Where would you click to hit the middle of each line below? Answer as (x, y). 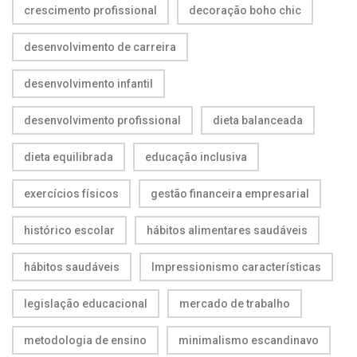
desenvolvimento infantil (88, 83)
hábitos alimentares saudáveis (227, 230)
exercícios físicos (71, 193)
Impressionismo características (236, 267)
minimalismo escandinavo (249, 340)
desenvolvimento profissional (102, 120)
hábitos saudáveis (72, 267)
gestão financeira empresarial (230, 193)
